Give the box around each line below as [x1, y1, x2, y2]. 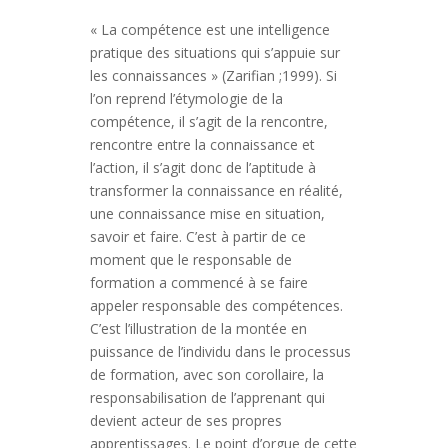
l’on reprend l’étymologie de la [89, 89, 283, 108]
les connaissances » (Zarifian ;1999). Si [89, 66, 337, 85]
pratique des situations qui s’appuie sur [89, 43, 340, 62]
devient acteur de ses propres [89, 411, 282, 430]
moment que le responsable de [89, 250, 292, 269]
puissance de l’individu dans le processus [89, 342, 351, 361]
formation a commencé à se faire [89, 273, 308, 292]
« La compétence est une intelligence [89, 20, 330, 39]
